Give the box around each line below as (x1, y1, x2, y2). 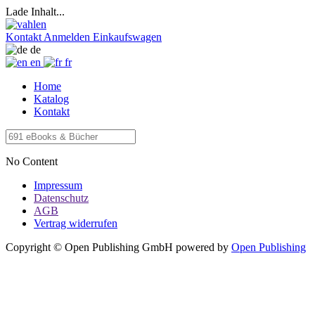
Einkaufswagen (93, 31, 162, 43)
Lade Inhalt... (6, 6, 65, 18)
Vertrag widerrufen (34, 217, 117, 229)
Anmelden (44, 31, 90, 43)
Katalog (34, 93, 69, 105)
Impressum (34, 179, 82, 191)
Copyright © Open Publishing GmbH (6, 241, 173, 253)
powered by (176, 241, 231, 253)
